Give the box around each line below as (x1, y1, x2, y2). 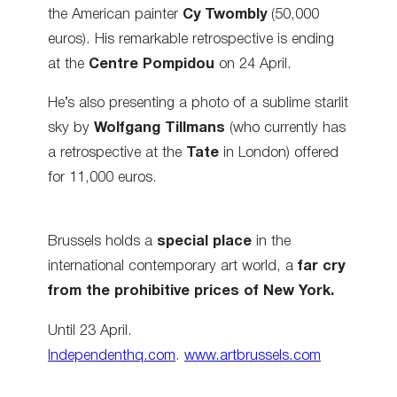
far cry (298, 260, 345, 274)
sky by (48, 121, 94, 136)
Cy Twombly (183, 7, 267, 21)
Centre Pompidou (89, 57, 214, 71)
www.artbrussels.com (184, 348, 321, 362)
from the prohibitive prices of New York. (48, 284, 334, 299)
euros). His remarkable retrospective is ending (48, 32, 334, 46)
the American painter (48, 7, 183, 21)
